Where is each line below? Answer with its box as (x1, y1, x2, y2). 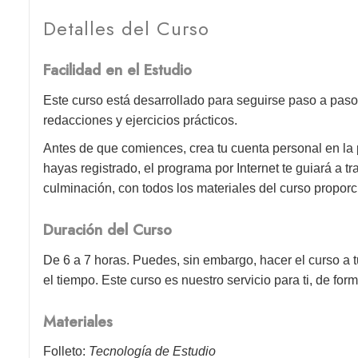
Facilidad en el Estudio (43, 59, 193, 82)
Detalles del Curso (43, 14, 210, 42)
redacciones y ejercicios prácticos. (43, 113, 238, 127)
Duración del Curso (43, 219, 173, 241)
